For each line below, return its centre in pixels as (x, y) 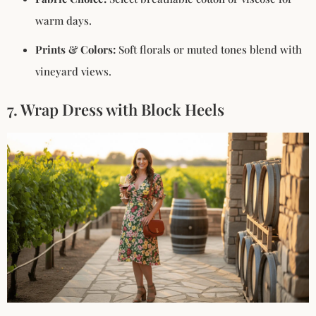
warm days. (63, 21)
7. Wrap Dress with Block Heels (116, 110)
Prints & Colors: (75, 50)
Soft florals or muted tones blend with (209, 50)
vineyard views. (73, 72)
